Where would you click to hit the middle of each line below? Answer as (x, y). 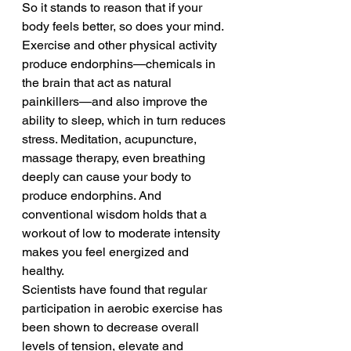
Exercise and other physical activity (121, 45)
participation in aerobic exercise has (124, 308)
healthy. (43, 271)
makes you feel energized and (107, 252)
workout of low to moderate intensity (123, 233)
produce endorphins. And (93, 195)
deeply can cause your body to (108, 177)
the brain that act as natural (98, 83)
